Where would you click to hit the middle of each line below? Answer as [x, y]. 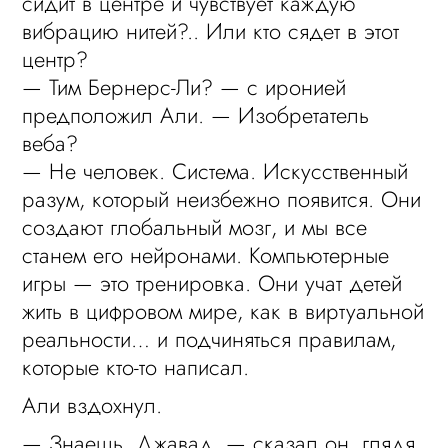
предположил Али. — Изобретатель [196, 115]
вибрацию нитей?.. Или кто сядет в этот [211, 31]
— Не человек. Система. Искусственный [215, 171]
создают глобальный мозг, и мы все [195, 227]
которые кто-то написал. [136, 367]
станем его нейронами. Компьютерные [206, 255]
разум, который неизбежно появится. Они [222, 199]
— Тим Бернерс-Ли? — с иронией [184, 87]
